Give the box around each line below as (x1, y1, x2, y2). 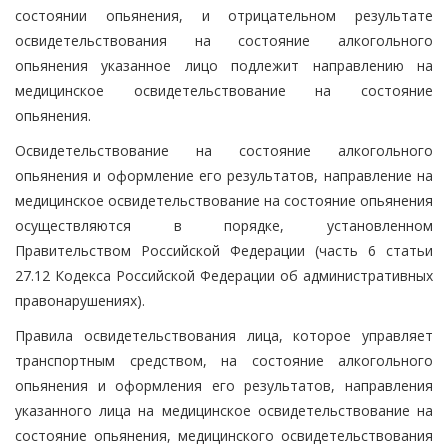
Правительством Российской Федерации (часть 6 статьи (15, 240, 433, 260)
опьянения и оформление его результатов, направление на (15, 165, 433, 185)
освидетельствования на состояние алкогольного (15, 30, 433, 50)
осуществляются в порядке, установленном (15, 215, 433, 235)
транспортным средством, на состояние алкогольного (15, 350, 433, 370)
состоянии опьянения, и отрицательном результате (15, 5, 433, 25)
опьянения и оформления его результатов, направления (15, 375, 433, 395)
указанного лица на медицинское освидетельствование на (15, 400, 433, 420)
